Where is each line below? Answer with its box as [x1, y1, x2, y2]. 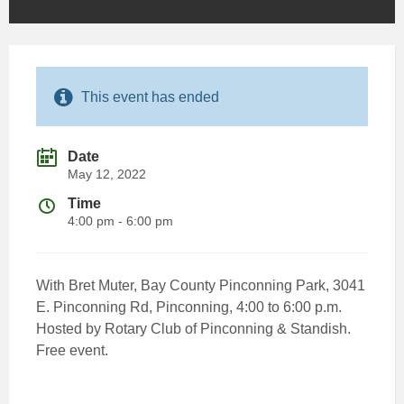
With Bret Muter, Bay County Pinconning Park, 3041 [36, 277, 365, 293]
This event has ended [81, 88, 219, 105]
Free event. [36, 342, 108, 358]
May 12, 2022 [68, 166, 146, 181]
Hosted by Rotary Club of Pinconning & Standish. [36, 320, 351, 336]
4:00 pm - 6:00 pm [68, 213, 173, 228]
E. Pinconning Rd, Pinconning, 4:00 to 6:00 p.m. [36, 298, 342, 315]
